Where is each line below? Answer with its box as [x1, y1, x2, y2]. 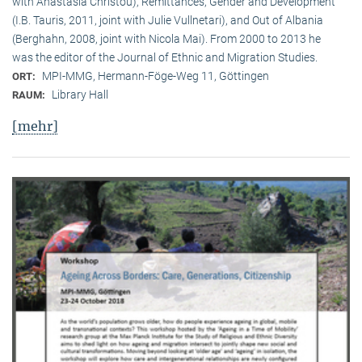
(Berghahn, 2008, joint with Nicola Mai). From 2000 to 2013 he [12, 32, 321, 45]
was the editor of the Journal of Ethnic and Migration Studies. [12, 50, 318, 64]
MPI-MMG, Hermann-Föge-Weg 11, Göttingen [42, 69, 269, 82]
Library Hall [52, 87, 108, 101]
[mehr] [12, 117, 58, 134]
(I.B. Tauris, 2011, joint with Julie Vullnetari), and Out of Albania [12, 13, 323, 27]
